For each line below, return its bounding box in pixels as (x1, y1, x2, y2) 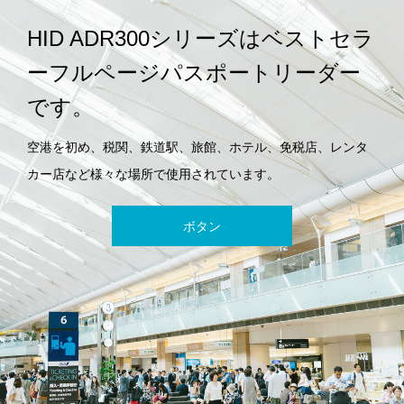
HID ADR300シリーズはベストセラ (27, 26, 374, 50)
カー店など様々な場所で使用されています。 (27, 167, 280, 181)
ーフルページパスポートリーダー (27, 60, 361, 85)
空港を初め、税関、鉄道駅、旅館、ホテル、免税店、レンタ (27, 140, 368, 154)
